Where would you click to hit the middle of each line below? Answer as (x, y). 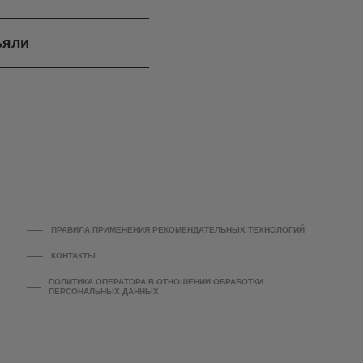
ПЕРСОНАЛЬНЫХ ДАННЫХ (103, 292)
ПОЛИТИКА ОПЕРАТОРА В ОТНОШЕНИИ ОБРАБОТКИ (156, 282)
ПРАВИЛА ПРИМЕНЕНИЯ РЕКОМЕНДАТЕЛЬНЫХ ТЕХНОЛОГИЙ (178, 230)
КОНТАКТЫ (74, 256)
